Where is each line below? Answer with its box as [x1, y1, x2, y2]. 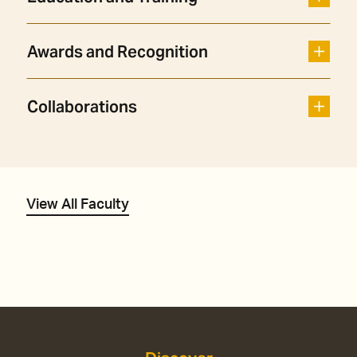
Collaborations [27, 96, 137, 118]
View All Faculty [26, 198, 129, 213]
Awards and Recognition [27, 41, 208, 63]
